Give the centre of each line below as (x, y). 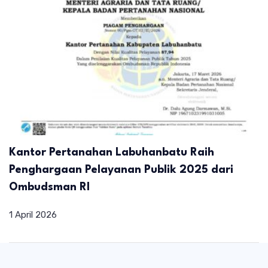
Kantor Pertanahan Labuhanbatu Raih (112, 153)
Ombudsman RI (49, 188)
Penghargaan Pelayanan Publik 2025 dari (121, 170)
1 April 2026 (33, 215)
